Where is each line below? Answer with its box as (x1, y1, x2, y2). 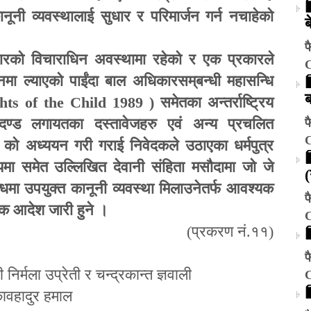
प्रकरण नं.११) (192, 222, 274, 240)
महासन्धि (220, 72, 274, 90)
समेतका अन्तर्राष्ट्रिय (160, 93, 274, 111)
